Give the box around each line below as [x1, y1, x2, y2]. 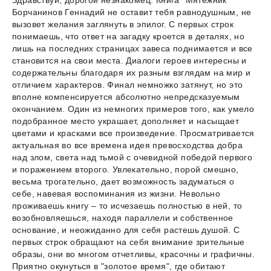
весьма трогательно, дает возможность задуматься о [12, 177, 235, 187]
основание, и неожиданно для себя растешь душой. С [12, 225, 240, 235]
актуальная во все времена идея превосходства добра [12, 140, 243, 151]
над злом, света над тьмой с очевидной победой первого [12, 152, 253, 163]
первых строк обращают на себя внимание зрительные [12, 237, 245, 247]
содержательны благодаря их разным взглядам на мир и [12, 68, 251, 78]
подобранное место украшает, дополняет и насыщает [12, 116, 240, 126]
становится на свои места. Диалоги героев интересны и [12, 56, 247, 66]
